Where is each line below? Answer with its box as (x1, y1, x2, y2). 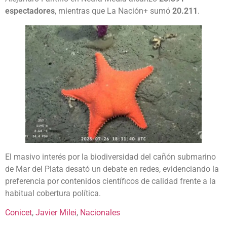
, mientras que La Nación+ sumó (55, 6, 172, 16)
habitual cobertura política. (5, 188, 101, 198)
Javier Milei (35, 207, 77, 217)
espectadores (5, 6, 55, 16)
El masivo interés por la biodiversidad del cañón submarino (5, 152, 216, 162)
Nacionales (80, 207, 120, 217)
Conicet (5, 207, 32, 217)
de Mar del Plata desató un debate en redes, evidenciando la (5, 164, 219, 174)
